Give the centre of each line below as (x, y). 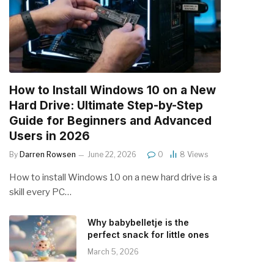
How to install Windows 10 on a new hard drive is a (113, 177)
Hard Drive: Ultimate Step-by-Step (106, 105)
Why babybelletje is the (138, 222)
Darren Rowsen (48, 154)
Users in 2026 (50, 136)
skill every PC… (40, 192)
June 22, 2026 (112, 154)
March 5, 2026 (113, 251)
